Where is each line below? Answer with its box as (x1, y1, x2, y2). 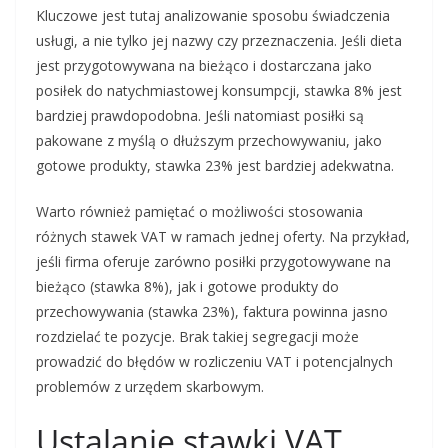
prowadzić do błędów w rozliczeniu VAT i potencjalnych (36, 352, 393, 372)
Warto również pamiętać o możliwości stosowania (36, 202, 363, 222)
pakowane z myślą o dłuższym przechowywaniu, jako (36, 131, 382, 151)
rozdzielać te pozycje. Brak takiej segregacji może (36, 327, 359, 347)
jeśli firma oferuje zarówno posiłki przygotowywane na (36, 252, 391, 272)
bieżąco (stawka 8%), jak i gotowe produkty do (36, 277, 339, 297)
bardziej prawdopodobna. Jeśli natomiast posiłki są (36, 106, 364, 126)
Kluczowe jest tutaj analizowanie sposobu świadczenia (36, 6, 390, 26)
